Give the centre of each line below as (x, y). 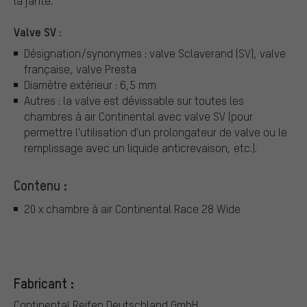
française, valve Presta (80, 69)
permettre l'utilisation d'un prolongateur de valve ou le (156, 132)
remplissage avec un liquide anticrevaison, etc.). (140, 148)
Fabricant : (44, 283)
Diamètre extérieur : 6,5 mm (90, 85)
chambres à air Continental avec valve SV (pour (138, 116)
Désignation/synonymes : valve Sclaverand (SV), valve (155, 53)
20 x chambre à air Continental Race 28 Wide (132, 208)
